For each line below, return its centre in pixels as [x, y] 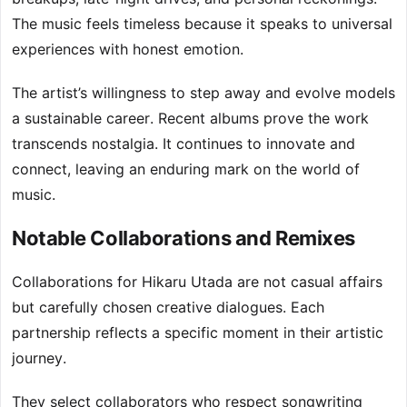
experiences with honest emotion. [128, 50]
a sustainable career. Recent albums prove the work [190, 119]
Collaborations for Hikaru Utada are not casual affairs [197, 282]
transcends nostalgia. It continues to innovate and [184, 144]
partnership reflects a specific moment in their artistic [198, 333]
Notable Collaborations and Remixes [184, 238]
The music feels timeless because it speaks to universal [202, 24]
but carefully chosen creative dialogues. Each [168, 308]
